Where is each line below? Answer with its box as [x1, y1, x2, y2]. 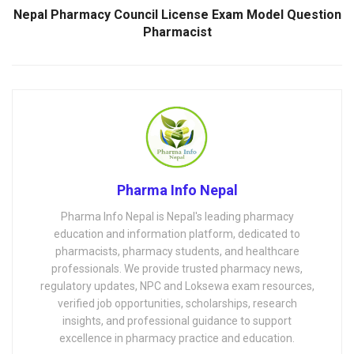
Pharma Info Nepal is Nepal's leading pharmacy [60, 210, 294, 224]
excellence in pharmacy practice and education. [59, 332, 295, 345]
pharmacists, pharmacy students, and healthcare [55, 245, 299, 258]
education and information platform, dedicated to [54, 228, 300, 241]
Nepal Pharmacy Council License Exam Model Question [13, 7, 341, 23]
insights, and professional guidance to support [62, 314, 292, 328]
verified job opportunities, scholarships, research [57, 297, 297, 311]
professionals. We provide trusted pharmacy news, [51, 262, 303, 276]
